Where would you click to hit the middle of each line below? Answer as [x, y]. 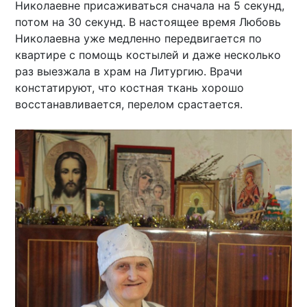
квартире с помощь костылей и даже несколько [148, 55]
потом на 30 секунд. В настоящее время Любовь [148, 22]
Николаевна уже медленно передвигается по [139, 39]
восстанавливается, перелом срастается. [129, 105]
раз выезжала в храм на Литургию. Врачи [129, 72]
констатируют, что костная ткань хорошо [130, 88]
